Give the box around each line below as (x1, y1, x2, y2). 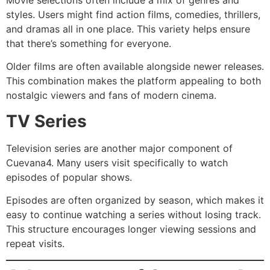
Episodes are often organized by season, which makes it (6, 194, 264, 207)
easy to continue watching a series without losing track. (6, 209, 261, 221)
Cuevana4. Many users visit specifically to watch (6, 156, 228, 169)
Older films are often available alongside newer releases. (6, 60, 264, 73)
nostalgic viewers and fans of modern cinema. (6, 89, 216, 102)
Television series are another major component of (6, 142, 233, 154)
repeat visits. (6, 237, 64, 250)
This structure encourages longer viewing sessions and (6, 223, 256, 236)
